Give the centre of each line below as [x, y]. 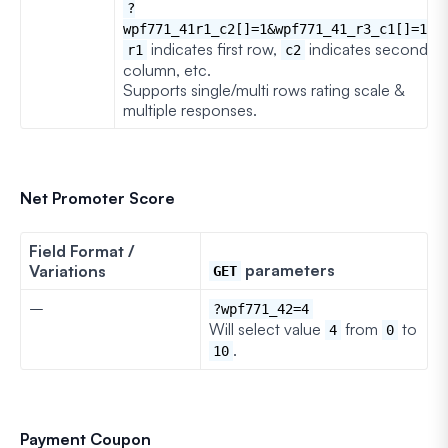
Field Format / [82, 250]
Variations [67, 270]
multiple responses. [190, 109]
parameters [288, 269]
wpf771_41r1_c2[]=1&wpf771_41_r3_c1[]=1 [275, 28]
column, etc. [167, 69]
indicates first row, [214, 48]
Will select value [267, 328]
